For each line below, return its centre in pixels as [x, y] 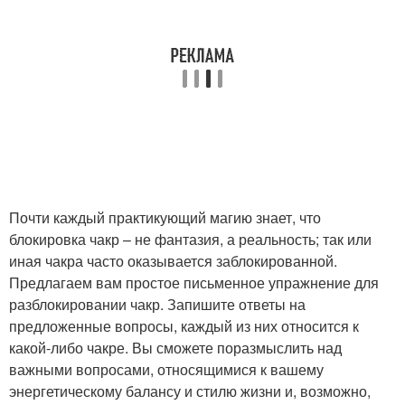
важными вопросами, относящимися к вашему [166, 370]
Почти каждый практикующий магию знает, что [165, 218]
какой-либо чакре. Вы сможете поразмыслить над [175, 348]
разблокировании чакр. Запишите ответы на [157, 305]
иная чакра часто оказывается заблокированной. [173, 261]
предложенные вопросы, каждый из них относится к [184, 326]
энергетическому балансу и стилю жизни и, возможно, [190, 391]
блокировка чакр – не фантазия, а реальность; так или [190, 240]
